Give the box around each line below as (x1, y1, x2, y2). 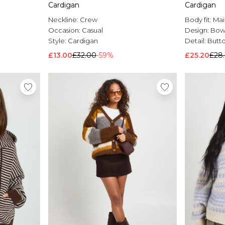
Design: (185, 26, 210, 35)
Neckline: (48, 16, 80, 24)
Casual (82, 26, 103, 35)
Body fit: (185, 16, 213, 24)
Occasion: (48, 26, 82, 35)
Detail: (185, 37, 207, 45)
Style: (48, 37, 68, 45)
